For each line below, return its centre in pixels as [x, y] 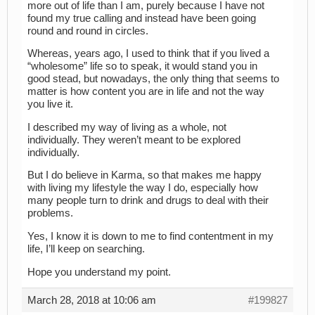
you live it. [50, 104]
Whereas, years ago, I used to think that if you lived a [148, 54]
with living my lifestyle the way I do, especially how [143, 188]
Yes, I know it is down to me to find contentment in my [150, 237]
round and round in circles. [88, 31]
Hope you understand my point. [99, 272]
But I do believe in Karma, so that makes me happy [144, 175]
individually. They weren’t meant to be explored [134, 140]
